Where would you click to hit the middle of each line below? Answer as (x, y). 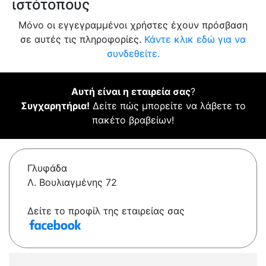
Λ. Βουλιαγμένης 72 (72, 183)
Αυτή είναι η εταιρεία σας (131, 92)
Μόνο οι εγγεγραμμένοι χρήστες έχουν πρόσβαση (133, 25)
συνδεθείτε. (133, 54)
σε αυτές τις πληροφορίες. (82, 39)
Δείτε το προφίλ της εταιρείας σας (106, 211)
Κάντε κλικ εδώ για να (195, 39)
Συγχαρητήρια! (55, 106)
